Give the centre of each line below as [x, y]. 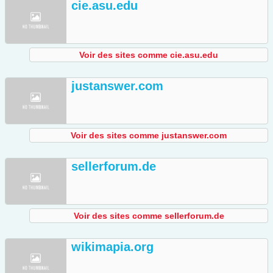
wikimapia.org [112, 247]
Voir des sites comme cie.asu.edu [149, 55]
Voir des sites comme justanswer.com [149, 136]
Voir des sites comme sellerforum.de [149, 216]
